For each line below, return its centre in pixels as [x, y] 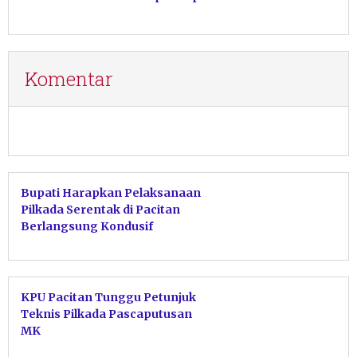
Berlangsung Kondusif [87, 226]
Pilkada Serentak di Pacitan [100, 209]
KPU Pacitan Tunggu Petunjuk [108, 297]
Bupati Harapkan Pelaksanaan [111, 192]
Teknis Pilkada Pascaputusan [106, 314]
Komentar [69, 78]
